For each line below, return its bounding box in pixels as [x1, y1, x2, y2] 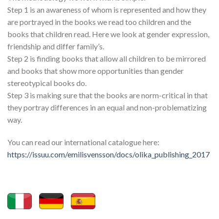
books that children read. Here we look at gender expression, [7, 29, 209, 39]
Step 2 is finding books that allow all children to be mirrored [7, 54, 206, 64]
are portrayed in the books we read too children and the [7, 17, 191, 27]
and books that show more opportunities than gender [7, 66, 184, 76]
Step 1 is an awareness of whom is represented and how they [7, 5, 206, 15]
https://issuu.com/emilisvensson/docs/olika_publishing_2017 [7, 150, 210, 159]
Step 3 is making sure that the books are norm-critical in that [7, 90, 208, 100]
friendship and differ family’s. [7, 42, 104, 51]
